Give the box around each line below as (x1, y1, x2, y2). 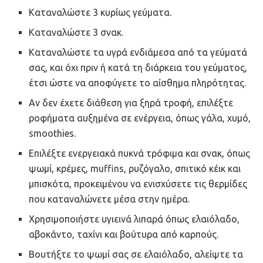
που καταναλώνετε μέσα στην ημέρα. (29, 193, 190, 204)
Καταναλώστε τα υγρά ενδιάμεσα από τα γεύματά (29, 46, 248, 58)
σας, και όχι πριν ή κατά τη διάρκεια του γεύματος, (29, 62, 248, 73)
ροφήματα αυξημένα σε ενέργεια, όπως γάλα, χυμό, (29, 112, 251, 123)
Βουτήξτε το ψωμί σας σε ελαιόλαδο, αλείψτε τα (29, 248, 244, 259)
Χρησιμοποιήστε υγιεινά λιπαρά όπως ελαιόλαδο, (29, 213, 240, 224)
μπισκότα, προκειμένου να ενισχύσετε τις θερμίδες (29, 178, 248, 189)
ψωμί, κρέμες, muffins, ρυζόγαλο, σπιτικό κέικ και (29, 163, 241, 174)
